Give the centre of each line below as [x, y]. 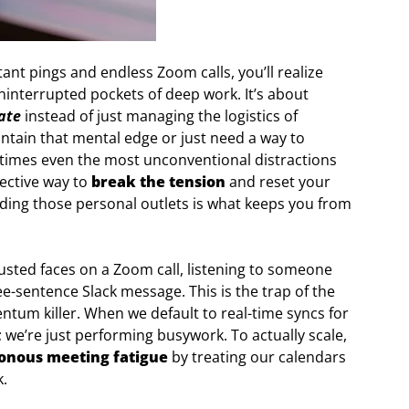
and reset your [278, 181]
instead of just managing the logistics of [159, 115]
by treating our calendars [257, 357]
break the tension [158, 181]
